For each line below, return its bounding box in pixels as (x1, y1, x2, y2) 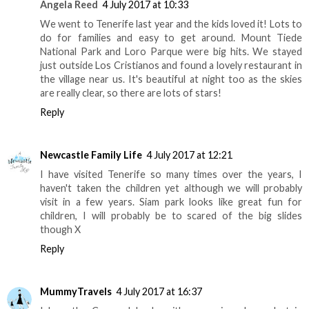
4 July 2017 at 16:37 (116, 285, 202, 297)
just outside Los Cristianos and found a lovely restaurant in (40, 59, 302, 71)
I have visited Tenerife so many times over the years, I (40, 168, 302, 180)
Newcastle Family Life (40, 148, 142, 161)
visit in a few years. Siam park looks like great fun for (40, 195, 302, 208)
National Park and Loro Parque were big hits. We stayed (40, 45, 302, 57)
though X (40, 223, 81, 235)
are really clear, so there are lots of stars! (40, 86, 221, 99)
